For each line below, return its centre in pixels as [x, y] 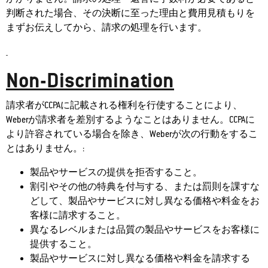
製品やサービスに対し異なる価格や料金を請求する [140, 258]
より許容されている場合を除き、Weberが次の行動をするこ [132, 134]
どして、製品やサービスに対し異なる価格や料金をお [145, 201]
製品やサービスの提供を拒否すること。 [116, 172]
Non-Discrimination [90, 80]
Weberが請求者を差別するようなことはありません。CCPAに [130, 120]
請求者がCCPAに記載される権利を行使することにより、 [124, 105]
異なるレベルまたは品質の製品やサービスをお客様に [145, 230]
